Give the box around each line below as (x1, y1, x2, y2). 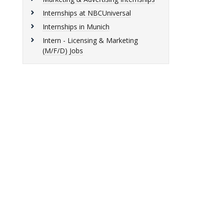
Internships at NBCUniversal (43, 8, 131, 18)
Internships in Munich (43, 22, 109, 31)
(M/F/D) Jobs (43, 46, 83, 55)
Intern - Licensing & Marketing (43, 36, 138, 45)
